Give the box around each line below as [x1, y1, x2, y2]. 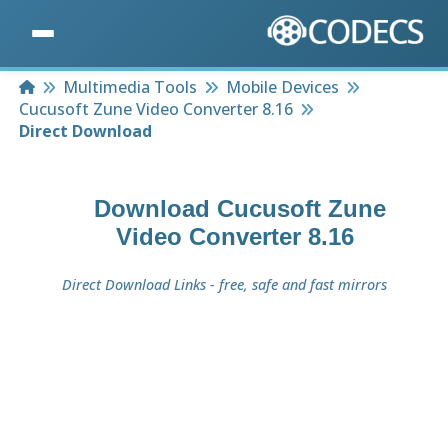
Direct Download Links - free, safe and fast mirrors [61, 275, 387, 295]
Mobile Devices [225, 76, 339, 99]
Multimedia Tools [63, 76, 198, 99]
